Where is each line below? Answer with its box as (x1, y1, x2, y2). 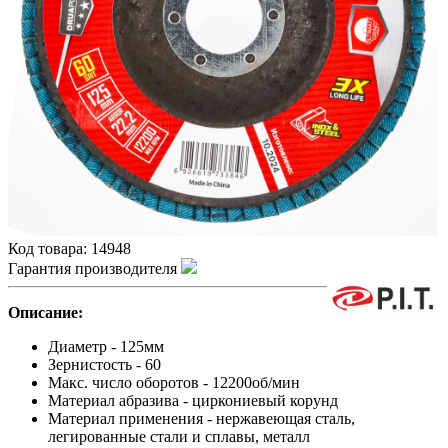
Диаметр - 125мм (48, 338, 164, 356)
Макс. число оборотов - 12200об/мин (48, 374, 300, 392)
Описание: (8, 304, 83, 322)
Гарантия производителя (8, 260, 181, 278)
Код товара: (8, 240, 91, 258)
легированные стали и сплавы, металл (48, 428, 310, 446)
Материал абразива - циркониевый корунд (48, 392, 338, 410)
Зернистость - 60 (48, 356, 161, 374)
